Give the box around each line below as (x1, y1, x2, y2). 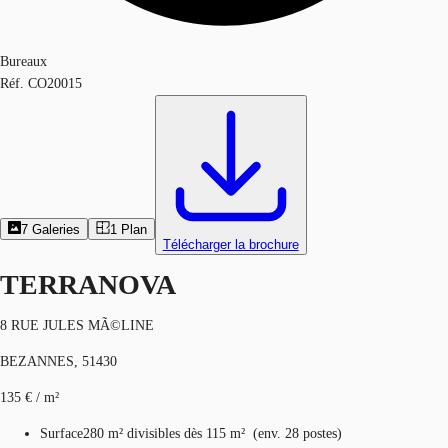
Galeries (32, 222, 81, 237)
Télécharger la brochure (162, 237, 299, 252)
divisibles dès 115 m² (127, 425, 245, 441)
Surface (40, 425, 83, 441)
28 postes (285, 425, 337, 441)
